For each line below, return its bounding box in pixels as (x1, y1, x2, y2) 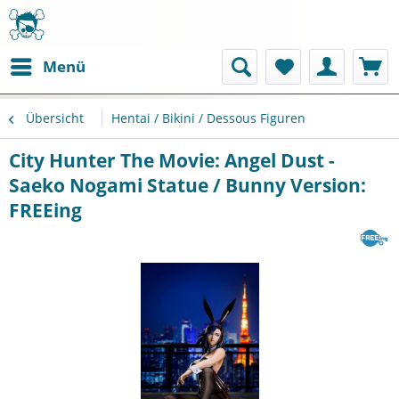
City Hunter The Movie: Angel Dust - (9, 148, 335, 173)
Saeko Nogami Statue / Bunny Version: (9, 173, 366, 198)
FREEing (9, 198, 82, 223)
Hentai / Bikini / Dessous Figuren (111, 110, 305, 126)
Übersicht (26, 110, 84, 126)
